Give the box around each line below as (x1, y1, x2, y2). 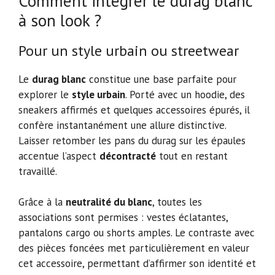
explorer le (18, 87, 72, 101)
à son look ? (18, 9, 101, 31)
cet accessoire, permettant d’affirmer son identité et (18, 257, 256, 271)
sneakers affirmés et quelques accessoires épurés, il (18, 103, 250, 117)
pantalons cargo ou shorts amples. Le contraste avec (18, 226, 255, 240)
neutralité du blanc (66, 195, 152, 209)
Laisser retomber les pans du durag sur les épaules (18, 133, 246, 147)
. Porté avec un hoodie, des (125, 87, 245, 101)
